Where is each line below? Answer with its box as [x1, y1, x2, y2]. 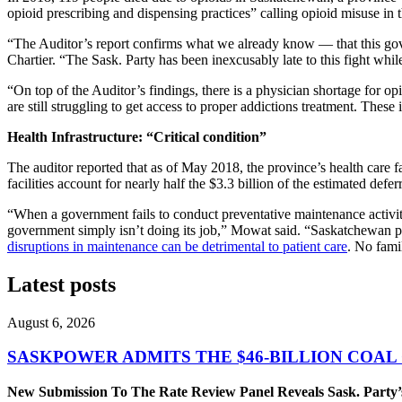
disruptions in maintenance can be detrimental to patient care [7, 238, 347, 254]
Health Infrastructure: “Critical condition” [7, 128, 267, 144]
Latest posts [7, 272, 116, 296]
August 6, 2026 [7, 314, 95, 330]
